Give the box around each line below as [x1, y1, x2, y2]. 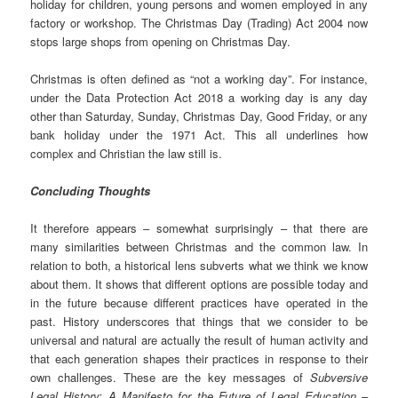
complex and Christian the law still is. [30, 144, 223, 162]
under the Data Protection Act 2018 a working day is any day [30, 88, 368, 106]
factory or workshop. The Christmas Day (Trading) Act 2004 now [30, 13, 368, 31]
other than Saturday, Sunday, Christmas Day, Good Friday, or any [30, 107, 368, 124]
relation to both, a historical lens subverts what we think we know [30, 257, 368, 275]
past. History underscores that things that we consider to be [30, 313, 368, 330]
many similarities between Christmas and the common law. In [30, 238, 368, 256]
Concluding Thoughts [30, 182, 151, 200]
